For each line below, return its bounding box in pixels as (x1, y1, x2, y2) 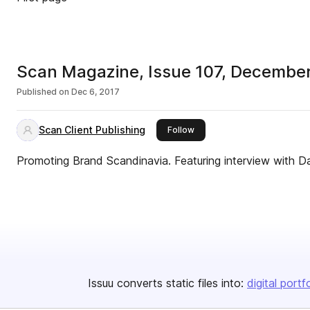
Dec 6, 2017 (71, 86, 120, 97)
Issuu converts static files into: (88, 276, 244, 290)
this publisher (194, 124, 249, 134)
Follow (167, 125, 194, 135)
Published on (17, 86, 69, 97)
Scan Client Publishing (39, 124, 145, 136)
